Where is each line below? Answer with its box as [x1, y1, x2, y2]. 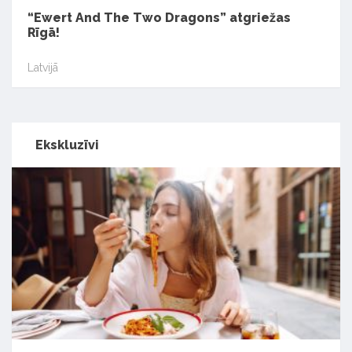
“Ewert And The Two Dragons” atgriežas [27, 10, 291, 26]
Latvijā [27, 60, 58, 74]
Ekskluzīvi [35, 137, 99, 153]
